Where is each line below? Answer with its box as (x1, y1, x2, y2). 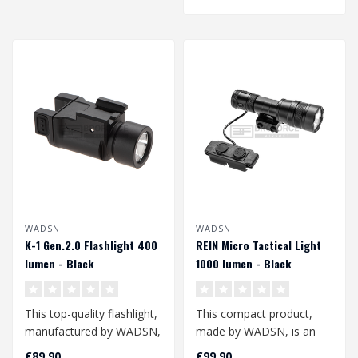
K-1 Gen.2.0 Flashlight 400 (25, 237, 157, 254)
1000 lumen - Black (196, 255, 291, 272)
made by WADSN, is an (196, 324, 316, 340)
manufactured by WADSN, (25, 324, 161, 340)
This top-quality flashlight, (25, 306, 157, 322)
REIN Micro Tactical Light (196, 237, 321, 254)
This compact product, (196, 306, 312, 322)
